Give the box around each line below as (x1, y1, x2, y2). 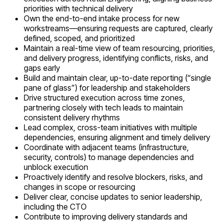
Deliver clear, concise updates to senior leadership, (24, 192, 202, 202)
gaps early (24, 63, 60, 73)
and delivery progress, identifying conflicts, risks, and (24, 53, 208, 63)
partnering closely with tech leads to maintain (24, 103, 183, 113)
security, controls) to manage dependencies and (24, 152, 194, 163)
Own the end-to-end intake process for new (24, 13, 179, 24)
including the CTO (24, 202, 87, 212)
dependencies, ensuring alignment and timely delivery (24, 132, 210, 143)
